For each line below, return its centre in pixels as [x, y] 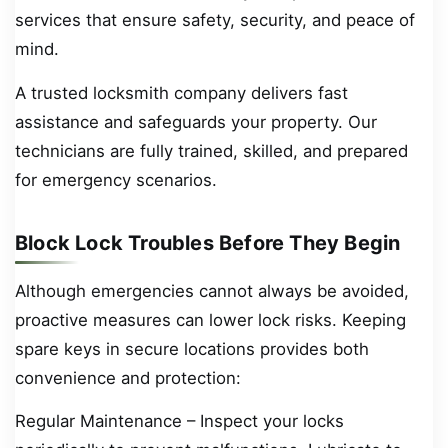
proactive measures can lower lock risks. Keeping [210, 319]
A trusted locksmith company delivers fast [181, 92]
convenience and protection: [128, 377]
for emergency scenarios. [116, 179]
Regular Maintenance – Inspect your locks [179, 421]
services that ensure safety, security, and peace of [215, 20]
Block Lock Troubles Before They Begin [208, 242]
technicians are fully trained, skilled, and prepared [211, 150]
